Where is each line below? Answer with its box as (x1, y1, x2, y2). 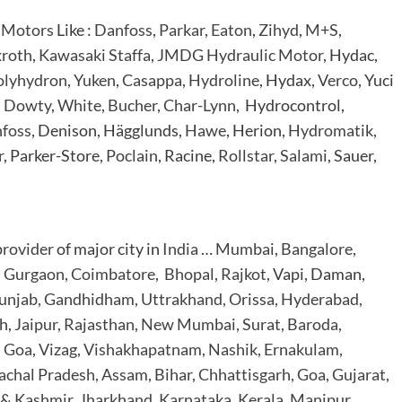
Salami (280, 145, 328, 166)
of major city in (54, 239, 162, 259)
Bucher (108, 95, 157, 116)
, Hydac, (323, 45, 378, 66)
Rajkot (221, 264, 267, 284)
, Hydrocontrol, (236, 95, 345, 116)
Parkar (159, 20, 205, 40)
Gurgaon (4, 264, 65, 284)
